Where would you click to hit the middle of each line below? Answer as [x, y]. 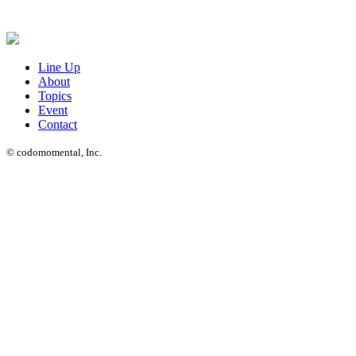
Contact [58, 124]
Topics [55, 95]
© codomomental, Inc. [54, 152]
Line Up [59, 67]
